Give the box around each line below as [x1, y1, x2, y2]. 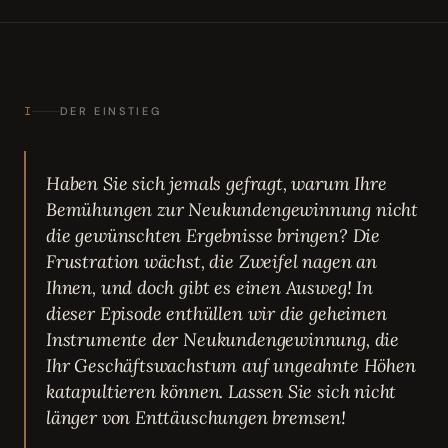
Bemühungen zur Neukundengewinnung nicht [46, 198, 418, 222]
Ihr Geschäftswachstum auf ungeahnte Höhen [46, 354, 416, 378]
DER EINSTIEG [59, 104, 162, 119]
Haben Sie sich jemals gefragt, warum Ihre [46, 172, 387, 196]
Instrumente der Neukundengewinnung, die [46, 328, 399, 352]
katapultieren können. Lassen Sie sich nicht [46, 380, 397, 404]
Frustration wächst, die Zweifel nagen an [46, 250, 377, 274]
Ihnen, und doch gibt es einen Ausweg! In [46, 276, 373, 300]
